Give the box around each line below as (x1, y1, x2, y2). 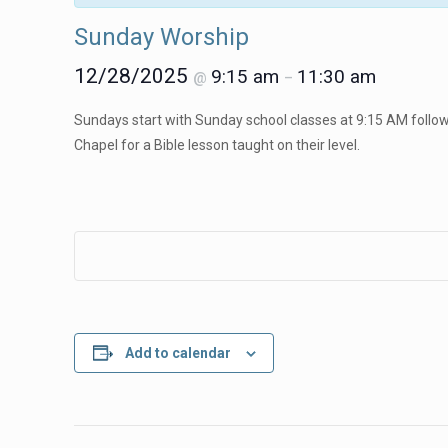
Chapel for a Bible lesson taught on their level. (74, 137, 361, 153)
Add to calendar (124, 345, 231, 361)
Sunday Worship (74, 23, 250, 51)
